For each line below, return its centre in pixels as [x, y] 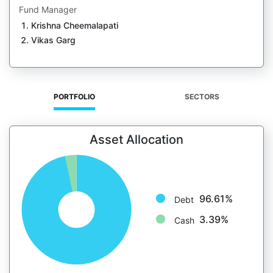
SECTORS [202, 96]
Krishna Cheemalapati [75, 25]
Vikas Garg [53, 40]
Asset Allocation [136, 140]
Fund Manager [48, 9]
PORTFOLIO [75, 96]
